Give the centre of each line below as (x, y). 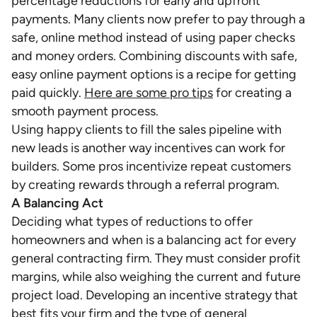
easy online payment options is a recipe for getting (154, 74)
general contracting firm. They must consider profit (156, 258)
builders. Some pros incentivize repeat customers (151, 166)
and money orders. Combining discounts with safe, (154, 56)
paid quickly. (48, 93)
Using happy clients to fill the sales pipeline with (146, 129)
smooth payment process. (85, 111)
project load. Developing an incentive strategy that (155, 295)
